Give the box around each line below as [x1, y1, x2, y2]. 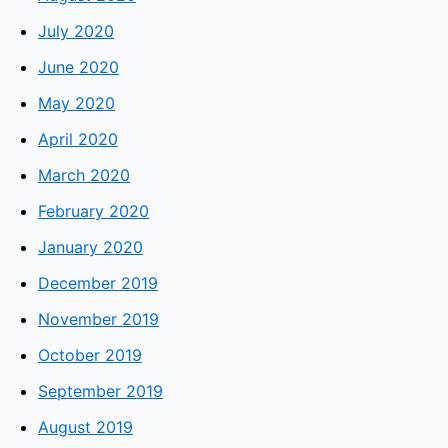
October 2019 [38, 345, 142, 366]
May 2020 [38, 93, 115, 114]
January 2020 [38, 237, 143, 258]
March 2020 [38, 165, 130, 186]
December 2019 [38, 273, 158, 294]
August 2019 [38, 417, 133, 438]
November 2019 [38, 309, 159, 330]
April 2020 [38, 129, 118, 150]
